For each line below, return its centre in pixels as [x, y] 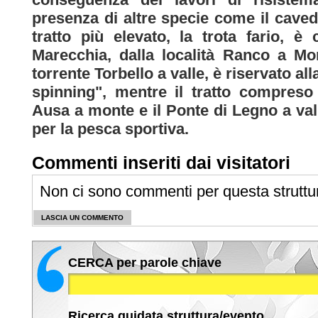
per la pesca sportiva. [110, 128]
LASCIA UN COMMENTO [82, 217]
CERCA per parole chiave [145, 262]
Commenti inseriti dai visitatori [161, 162]
